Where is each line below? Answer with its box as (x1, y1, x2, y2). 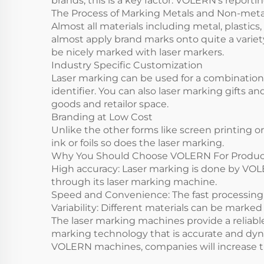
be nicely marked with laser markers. (51, 47, 224, 58)
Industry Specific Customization (51, 60, 205, 71)
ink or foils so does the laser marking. (51, 137, 226, 148)
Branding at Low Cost (51, 111, 155, 123)
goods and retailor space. (51, 98, 171, 110)
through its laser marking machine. (51, 176, 224, 187)
